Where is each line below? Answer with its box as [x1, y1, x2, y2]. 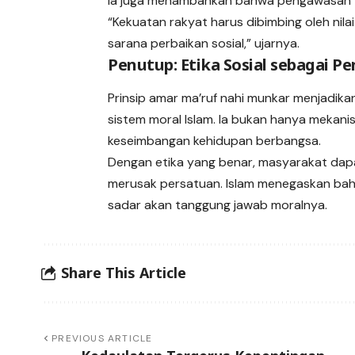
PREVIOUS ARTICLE [52, 331, 153, 345]
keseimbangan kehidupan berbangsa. [108, 132, 322, 149]
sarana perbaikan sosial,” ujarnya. [108, 34, 300, 52]
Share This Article [61, 263, 186, 283]
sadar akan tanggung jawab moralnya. [108, 196, 328, 213]
